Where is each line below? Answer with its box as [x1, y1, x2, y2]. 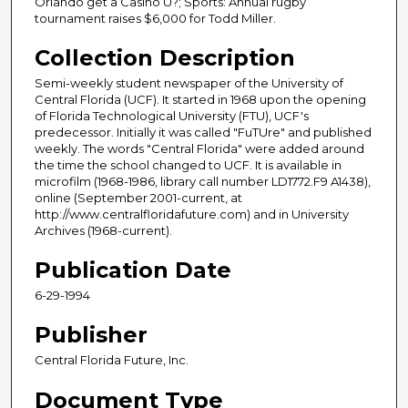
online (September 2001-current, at [35, 190, 242, 206]
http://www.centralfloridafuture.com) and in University [35, 207, 349, 222]
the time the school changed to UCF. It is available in [35, 158, 342, 173]
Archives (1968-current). [35, 223, 172, 239]
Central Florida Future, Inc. [35, 352, 189, 368]
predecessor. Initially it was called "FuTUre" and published [35, 125, 372, 140]
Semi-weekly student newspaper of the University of [35, 76, 343, 91]
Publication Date [35, 257, 231, 284]
